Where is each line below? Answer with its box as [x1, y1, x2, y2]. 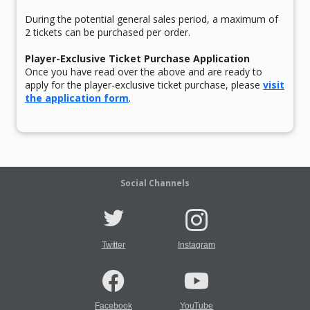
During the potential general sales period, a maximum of [25, 12, 278, 26]
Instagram [178, 239, 215, 250]
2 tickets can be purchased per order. [25, 25, 190, 39]
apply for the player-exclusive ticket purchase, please [25, 77, 263, 91]
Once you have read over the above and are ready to [25, 64, 262, 78]
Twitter [101, 239, 126, 250]
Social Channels [120, 176, 190, 189]
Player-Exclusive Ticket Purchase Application [25, 51, 250, 65]
